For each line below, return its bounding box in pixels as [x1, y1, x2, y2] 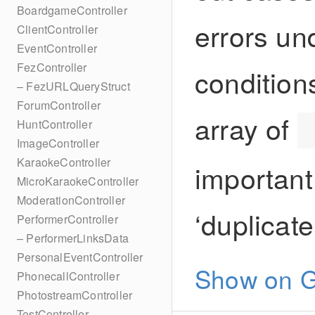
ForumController [17, 97, 101, 113]
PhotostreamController [17, 287, 133, 303]
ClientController [17, 21, 98, 37]
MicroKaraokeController [17, 173, 139, 189]
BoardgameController [17, 2, 127, 18]
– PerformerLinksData [17, 230, 129, 246]
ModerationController [17, 192, 125, 208]
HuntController [17, 116, 92, 132]
